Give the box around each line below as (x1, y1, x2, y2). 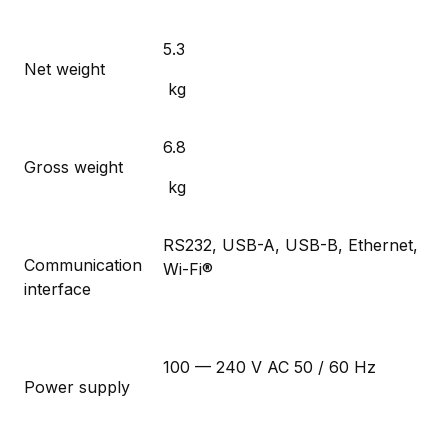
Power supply (24, 376, 130, 397)
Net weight (24, 58, 105, 79)
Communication (24, 254, 142, 275)
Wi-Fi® (163, 258, 213, 279)
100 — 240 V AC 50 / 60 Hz (163, 356, 376, 377)
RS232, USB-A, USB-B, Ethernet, (163, 234, 418, 255)
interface (24, 278, 91, 299)
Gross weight (24, 156, 123, 177)
